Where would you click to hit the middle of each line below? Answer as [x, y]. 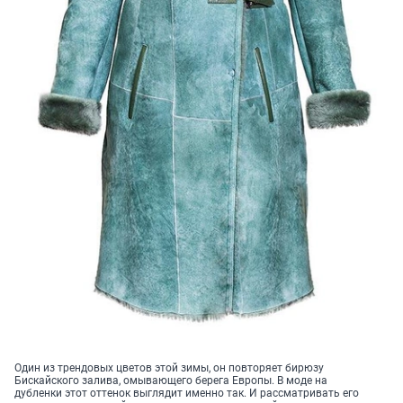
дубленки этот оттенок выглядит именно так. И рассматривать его [187, 394]
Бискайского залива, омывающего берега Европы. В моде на [171, 381]
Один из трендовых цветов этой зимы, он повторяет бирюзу [169, 368]
